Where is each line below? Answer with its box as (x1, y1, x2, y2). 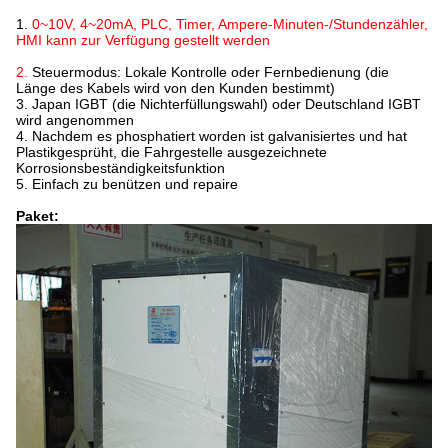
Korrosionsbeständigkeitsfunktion (16, 160, 225, 176)
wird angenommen (16, 112, 134, 128)
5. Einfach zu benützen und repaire (16, 176, 238, 192)
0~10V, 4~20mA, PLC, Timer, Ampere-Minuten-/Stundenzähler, (32, 16, 428, 32)
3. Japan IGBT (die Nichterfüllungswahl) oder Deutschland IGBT (16, 96, 421, 112)
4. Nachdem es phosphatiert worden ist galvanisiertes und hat (16, 128, 407, 144)
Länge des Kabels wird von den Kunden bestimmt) (16, 80, 335, 96)
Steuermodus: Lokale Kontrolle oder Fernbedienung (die (32, 64, 389, 80)
